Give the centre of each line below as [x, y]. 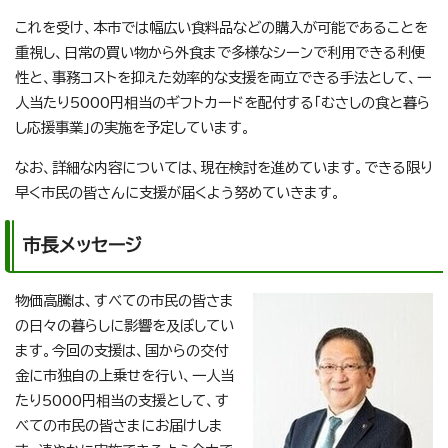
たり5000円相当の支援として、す [122, 401]
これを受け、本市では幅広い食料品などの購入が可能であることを [221, 28]
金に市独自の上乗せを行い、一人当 [124, 376]
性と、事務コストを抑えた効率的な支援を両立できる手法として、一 [223, 78]
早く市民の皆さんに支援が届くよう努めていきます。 [178, 193]
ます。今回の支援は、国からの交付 [121, 351]
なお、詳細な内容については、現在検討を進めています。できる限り [224, 168]
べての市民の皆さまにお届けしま [119, 426]
